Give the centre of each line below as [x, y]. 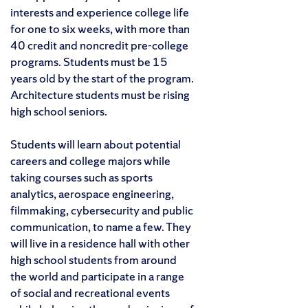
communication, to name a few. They [101, 227]
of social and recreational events [90, 293]
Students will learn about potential [96, 144]
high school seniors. [59, 111]
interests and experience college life [100, 12]
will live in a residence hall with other [100, 243]
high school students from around [93, 260]
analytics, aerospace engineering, [92, 194]
